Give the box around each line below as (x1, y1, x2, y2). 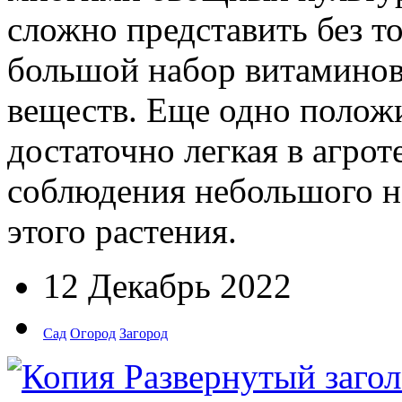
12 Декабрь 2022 (43, 266, 292, 305)
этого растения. (7, 211, 237, 250)
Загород (119, 325, 168, 341)
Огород (70, 325, 116, 341)
